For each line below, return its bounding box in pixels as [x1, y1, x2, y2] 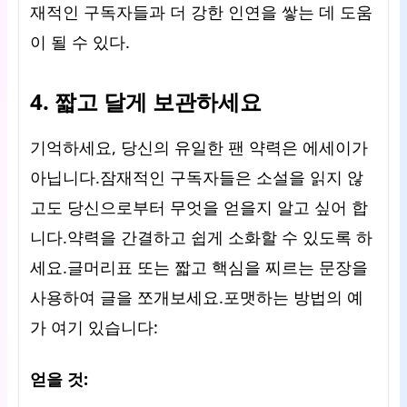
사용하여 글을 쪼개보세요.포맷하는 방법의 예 [30, 286, 363, 308]
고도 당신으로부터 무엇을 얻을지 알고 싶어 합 [30, 196, 368, 218]
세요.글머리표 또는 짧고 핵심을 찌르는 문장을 [30, 256, 368, 278]
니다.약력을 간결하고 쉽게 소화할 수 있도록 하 [30, 226, 372, 248]
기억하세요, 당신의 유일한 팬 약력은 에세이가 [30, 136, 368, 158]
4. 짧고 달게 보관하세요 [30, 86, 262, 116]
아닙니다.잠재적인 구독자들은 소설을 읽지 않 [30, 166, 363, 188]
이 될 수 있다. [30, 31, 130, 53]
